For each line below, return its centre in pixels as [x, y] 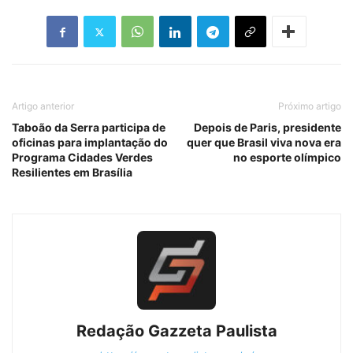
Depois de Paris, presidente [268, 128]
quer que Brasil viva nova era [264, 143]
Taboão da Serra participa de [89, 128]
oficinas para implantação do [90, 143]
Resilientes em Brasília [72, 173]
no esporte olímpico [287, 158]
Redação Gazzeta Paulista [176, 331]
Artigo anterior [43, 106]
